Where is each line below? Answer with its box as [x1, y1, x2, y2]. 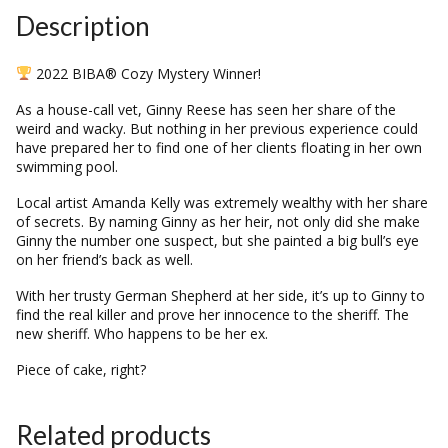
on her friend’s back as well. [16, 249, 193, 269]
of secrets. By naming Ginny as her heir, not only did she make [16, 211, 420, 231]
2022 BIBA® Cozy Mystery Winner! [31, 63, 261, 83]
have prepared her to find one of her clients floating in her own [16, 137, 422, 157]
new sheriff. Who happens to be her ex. [16, 323, 268, 343]
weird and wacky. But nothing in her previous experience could [16, 118, 418, 138]
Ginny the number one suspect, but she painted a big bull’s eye [16, 230, 419, 250]
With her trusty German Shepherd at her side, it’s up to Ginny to [16, 285, 425, 305]
